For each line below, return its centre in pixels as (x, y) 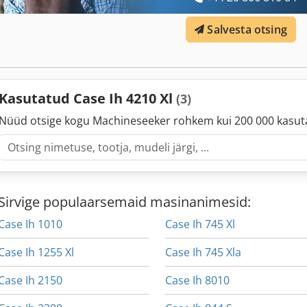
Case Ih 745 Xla (204, 253)
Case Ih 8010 (198, 281)
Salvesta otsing (247, 30)
